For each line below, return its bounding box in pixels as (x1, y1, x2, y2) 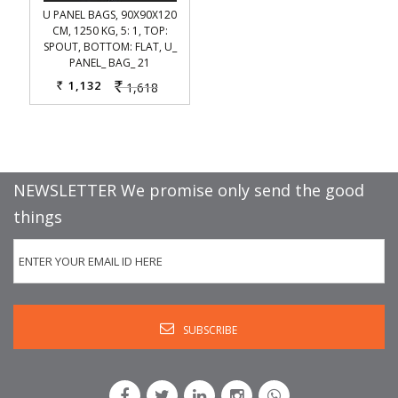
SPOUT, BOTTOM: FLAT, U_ (43, 39, 177, 54)
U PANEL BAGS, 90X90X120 (43, 7, 177, 22)
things (13, 206, 62, 227)
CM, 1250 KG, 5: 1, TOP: (52, 23, 168, 38)
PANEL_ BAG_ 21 (69, 55, 150, 70)
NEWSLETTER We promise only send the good (13, 179, 364, 201)
